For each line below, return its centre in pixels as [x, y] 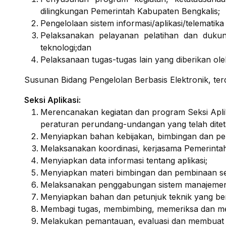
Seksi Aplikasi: [52, 100]
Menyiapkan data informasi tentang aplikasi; [124, 160]
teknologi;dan [66, 47]
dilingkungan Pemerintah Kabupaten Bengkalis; [130, 11]
